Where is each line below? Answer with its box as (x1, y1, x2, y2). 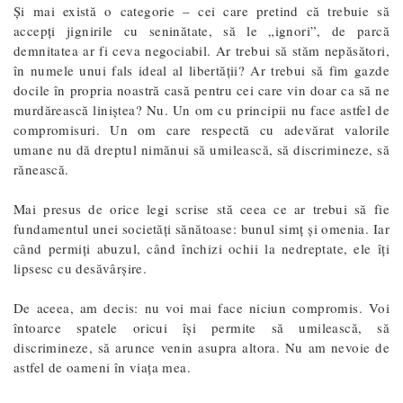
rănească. (13, 159, 69, 178)
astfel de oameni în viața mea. (13, 357, 191, 376)
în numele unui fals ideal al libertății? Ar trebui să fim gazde (13, 60, 390, 79)
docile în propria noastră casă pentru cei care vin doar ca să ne (13, 80, 390, 99)
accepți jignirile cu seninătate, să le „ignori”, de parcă (13, 21, 390, 40)
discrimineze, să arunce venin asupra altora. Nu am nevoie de (13, 337, 390, 356)
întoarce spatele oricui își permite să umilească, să (13, 318, 390, 336)
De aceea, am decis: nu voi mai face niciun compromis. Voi (13, 298, 390, 317)
